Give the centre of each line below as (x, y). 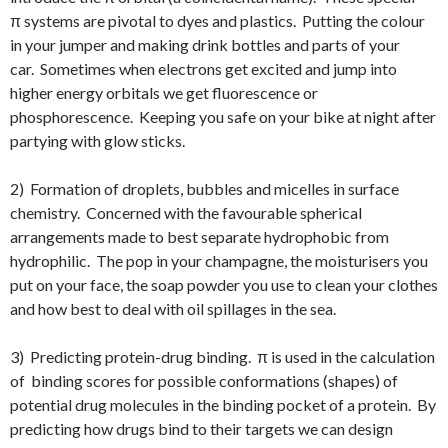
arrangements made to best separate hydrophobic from (199, 236)
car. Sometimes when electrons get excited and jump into (203, 68)
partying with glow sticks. (97, 140)
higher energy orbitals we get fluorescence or (164, 92)
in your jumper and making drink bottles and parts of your (205, 44)
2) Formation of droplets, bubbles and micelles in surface (204, 188)
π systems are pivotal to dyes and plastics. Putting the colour (217, 20)
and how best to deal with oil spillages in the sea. (173, 308)
